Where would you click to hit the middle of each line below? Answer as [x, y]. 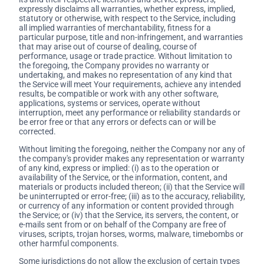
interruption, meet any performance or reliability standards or [130, 113]
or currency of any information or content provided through [126, 206]
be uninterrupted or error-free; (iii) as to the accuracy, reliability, [132, 197]
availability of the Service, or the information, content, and [123, 178]
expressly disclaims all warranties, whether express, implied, [127, 9]
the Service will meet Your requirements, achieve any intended [130, 85]
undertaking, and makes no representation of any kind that [126, 75]
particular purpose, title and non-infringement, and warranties [131, 37]
